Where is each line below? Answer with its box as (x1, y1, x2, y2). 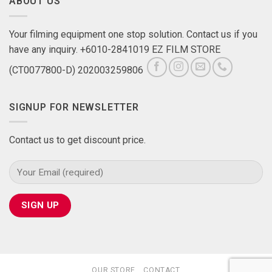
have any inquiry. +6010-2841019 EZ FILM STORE (9, 43, 220, 55)
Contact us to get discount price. (9, 134, 146, 146)
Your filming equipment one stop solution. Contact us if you (9, 28, 257, 40)
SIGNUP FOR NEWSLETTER (9, 101, 139, 113)
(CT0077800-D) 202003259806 (9, 64, 146, 76)
